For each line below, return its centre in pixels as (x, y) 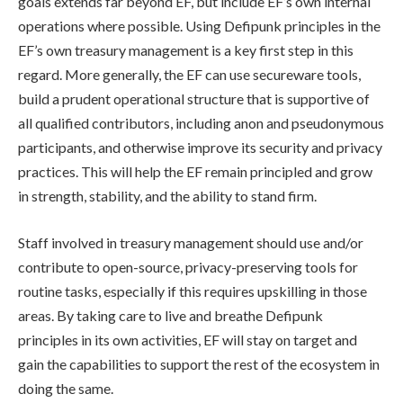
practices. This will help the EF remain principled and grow (195, 172)
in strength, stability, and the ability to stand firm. (167, 196)
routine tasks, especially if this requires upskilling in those (193, 291)
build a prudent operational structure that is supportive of (194, 99)
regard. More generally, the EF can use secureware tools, (189, 75)
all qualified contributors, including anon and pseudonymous (201, 123)
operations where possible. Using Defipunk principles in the (199, 26)
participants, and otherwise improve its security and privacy (200, 148)
